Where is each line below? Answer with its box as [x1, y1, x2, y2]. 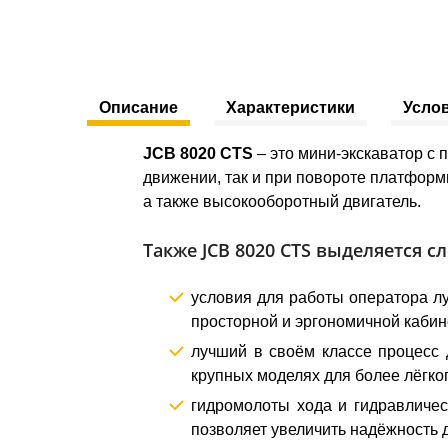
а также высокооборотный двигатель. [143, 193, 421, 210]
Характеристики [226, 99, 355, 116]
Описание [99, 99, 178, 116]
